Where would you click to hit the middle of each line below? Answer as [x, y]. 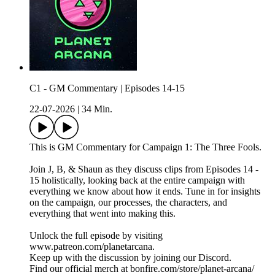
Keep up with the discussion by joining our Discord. [130, 258]
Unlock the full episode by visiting [96, 236]
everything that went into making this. [103, 214]
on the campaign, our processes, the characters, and [128, 203]
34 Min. [97, 109]
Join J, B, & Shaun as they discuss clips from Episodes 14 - [144, 169]
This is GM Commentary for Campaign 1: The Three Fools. [145, 147]
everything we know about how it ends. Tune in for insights [145, 192]
